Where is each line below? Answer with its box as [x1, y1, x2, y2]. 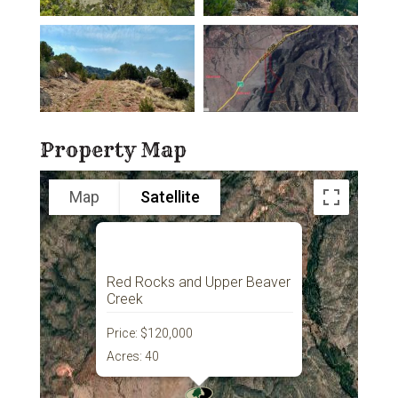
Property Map [39, 137, 187, 163]
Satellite [139, 187, 200, 207]
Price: [106, 325, 140, 340]
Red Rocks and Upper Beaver [106, 273, 291, 291]
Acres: [106, 348, 145, 363]
